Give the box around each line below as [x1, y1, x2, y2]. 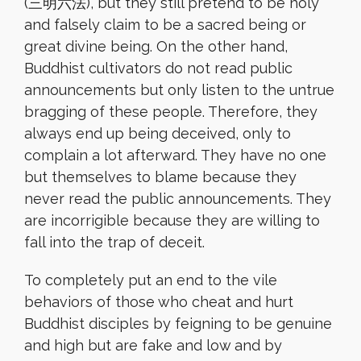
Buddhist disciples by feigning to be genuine [24, 315, 332, 332]
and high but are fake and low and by [24, 337, 282, 354]
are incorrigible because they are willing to [24, 212, 320, 229]
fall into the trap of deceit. [24, 234, 205, 251]
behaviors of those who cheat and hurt [24, 293, 293, 310]
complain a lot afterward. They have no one [24, 147, 326, 164]
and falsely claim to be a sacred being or [24, 16, 306, 33]
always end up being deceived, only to [24, 125, 291, 142]
